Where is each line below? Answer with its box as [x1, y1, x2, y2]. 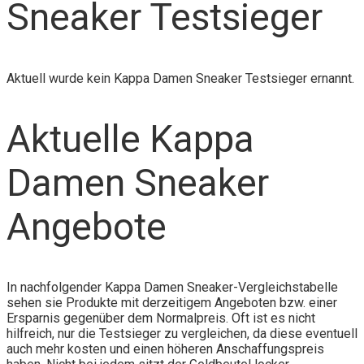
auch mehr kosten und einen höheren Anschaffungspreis [6, 340, 324, 357]
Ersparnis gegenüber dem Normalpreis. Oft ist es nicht [6, 310, 315, 326]
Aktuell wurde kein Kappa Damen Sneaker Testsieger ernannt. [6, 70, 354, 86]
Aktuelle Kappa [6, 116, 254, 161]
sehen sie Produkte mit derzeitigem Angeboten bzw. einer [6, 294, 337, 310]
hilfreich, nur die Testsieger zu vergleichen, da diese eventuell [6, 325, 357, 341]
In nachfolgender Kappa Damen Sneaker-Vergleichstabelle [6, 279, 338, 295]
